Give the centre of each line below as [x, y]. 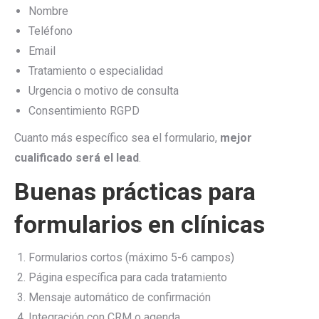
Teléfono [51, 31]
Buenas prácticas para [135, 192]
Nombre [48, 11]
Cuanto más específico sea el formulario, [117, 138]
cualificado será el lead [77, 158]
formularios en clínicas [140, 224]
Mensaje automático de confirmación [120, 297]
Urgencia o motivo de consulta [104, 91]
